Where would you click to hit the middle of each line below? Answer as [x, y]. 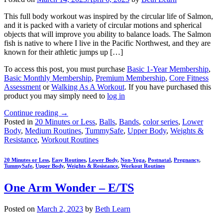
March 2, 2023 [60, 209]
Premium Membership [130, 78]
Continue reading [32, 113]
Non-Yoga [133, 160]
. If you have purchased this [168, 87]
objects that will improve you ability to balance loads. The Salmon [108, 34]
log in [116, 96]
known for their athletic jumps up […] [63, 52]
